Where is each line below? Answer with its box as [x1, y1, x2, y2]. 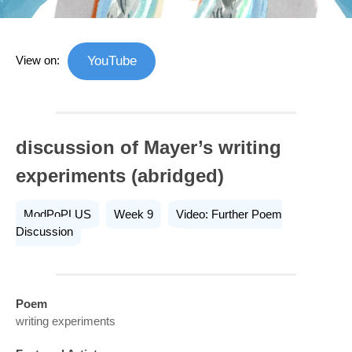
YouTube [86, 53, 137, 68]
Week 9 [114, 207, 153, 222]
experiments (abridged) [16, 165, 224, 187]
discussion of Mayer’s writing [16, 137, 281, 159]
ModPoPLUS [24, 207, 91, 222]
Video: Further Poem [176, 207, 282, 222]
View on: [16, 53, 60, 67]
